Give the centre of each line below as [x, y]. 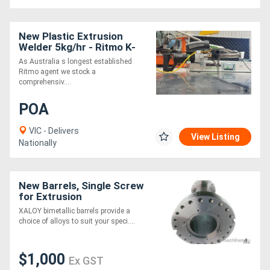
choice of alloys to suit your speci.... [77, 221]
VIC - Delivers [53, 131]
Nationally [38, 143]
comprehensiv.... [45, 82]
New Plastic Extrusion [71, 36]
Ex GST [86, 261]
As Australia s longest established [75, 62]
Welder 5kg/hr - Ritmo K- [77, 47]
